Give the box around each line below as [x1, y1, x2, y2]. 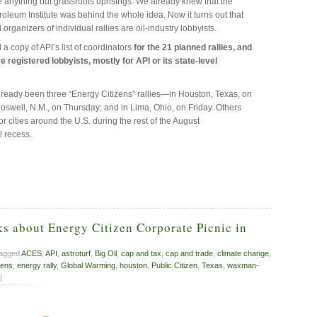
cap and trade [166, 249, 213, 258]
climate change [217, 249, 269, 258]
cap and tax [121, 249, 161, 258]
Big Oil [95, 249, 117, 258]
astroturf [62, 249, 91, 258]
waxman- [227, 261, 259, 270]
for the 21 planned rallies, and [132, 42, 253, 53]
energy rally [17, 261, 57, 270]
